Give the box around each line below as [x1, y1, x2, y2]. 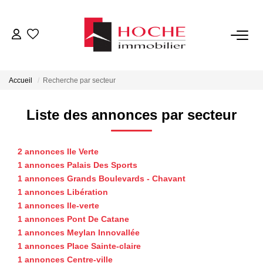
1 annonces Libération [18, 187, 108, 197]
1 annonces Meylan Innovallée [18, 227, 140, 237]
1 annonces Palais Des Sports [18, 160, 137, 170]
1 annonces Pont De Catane [18, 214, 129, 224]
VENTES [110, 53, 153, 65]
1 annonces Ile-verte [18, 200, 99, 210]
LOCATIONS [101, 88, 162, 100]
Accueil [9, 76, 32, 85]
